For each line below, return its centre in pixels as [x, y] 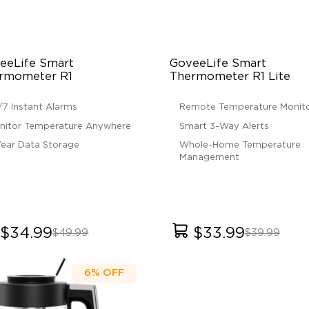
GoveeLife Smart [218, 64]
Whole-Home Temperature [240, 145]
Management [209, 157]
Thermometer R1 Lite [230, 77]
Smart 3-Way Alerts [224, 126]
